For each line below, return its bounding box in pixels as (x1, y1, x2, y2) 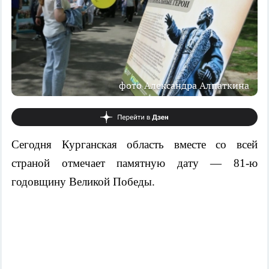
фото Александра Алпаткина (119, 79, 249, 91)
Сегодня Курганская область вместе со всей (11, 138, 258, 151)
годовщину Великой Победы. (11, 175, 155, 188)
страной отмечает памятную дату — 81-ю (11, 156, 258, 169)
